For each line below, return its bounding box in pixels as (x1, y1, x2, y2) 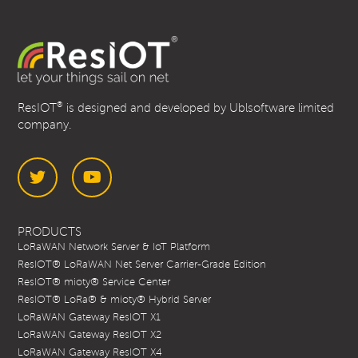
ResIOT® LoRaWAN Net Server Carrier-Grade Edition (18, 259, 267, 271)
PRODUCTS (18, 225, 82, 239)
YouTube (91, 209, 149, 225)
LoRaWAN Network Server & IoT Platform (18, 241, 211, 253)
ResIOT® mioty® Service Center (18, 276, 171, 288)
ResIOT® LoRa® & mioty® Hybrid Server (18, 294, 212, 306)
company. (18, 118, 73, 132)
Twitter (37, 209, 85, 225)
